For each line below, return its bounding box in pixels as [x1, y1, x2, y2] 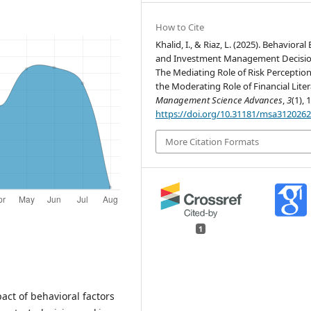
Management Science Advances [155, 93, 283, 106]
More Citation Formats [165, 135, 260, 148]
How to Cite [155, 20, 205, 33]
